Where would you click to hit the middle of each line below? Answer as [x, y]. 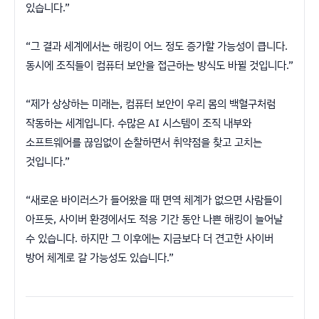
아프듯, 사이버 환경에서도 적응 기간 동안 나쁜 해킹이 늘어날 [154, 219]
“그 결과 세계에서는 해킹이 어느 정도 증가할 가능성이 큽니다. [157, 46]
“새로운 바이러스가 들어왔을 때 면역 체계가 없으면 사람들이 [154, 199]
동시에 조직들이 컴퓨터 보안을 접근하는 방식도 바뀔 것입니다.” [159, 65]
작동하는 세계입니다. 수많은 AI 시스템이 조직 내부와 [138, 122]
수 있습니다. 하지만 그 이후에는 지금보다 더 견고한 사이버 [150, 238]
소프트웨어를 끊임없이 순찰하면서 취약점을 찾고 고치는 [144, 142]
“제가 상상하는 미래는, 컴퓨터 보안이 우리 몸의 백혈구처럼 [151, 103]
